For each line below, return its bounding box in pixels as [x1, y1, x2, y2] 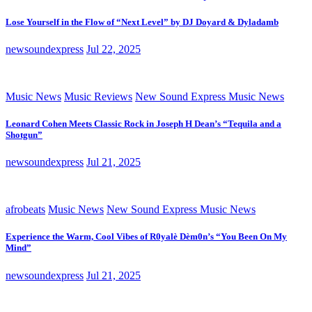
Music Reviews [64, 90, 132, 102]
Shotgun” [6, 130, 42, 141]
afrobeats [6, 203, 45, 216]
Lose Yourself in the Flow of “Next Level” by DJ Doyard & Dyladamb [6, 16, 279, 27]
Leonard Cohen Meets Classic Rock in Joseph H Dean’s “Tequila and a [6, 118, 281, 130]
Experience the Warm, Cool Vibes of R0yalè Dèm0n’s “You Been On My [6, 231, 287, 242]
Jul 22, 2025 [86, 42, 141, 55]
